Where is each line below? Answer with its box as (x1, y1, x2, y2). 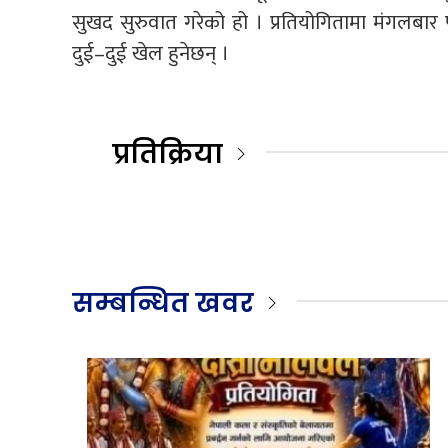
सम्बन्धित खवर (72, 284, 254, 321)
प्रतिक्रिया (112, 135, 223, 172)
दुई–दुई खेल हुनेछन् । (72, 35, 229, 71)
